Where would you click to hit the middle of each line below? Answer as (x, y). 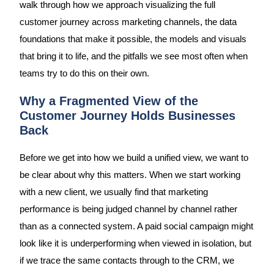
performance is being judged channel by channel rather (128, 209)
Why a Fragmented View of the (109, 101)
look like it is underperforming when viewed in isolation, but (135, 244)
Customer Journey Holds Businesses (127, 115)
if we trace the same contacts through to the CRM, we (127, 261)
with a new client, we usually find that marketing (113, 192)
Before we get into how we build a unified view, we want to (134, 158)
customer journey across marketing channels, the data (128, 22)
